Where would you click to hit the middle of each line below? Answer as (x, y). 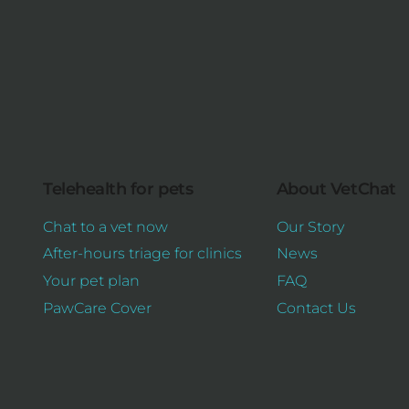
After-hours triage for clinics (143, 254)
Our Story (310, 226)
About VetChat (336, 189)
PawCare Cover (98, 309)
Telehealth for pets (118, 189)
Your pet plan (92, 281)
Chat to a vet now (106, 226)
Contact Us (316, 309)
